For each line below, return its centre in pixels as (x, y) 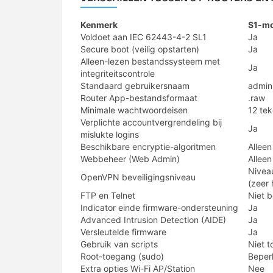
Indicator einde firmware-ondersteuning (159, 207)
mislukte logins (110, 134)
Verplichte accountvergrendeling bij (151, 122)
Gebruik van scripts (119, 244)
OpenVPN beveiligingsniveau (138, 177)
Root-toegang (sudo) (122, 256)
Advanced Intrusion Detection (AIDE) (153, 220)
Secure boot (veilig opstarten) (140, 49)
